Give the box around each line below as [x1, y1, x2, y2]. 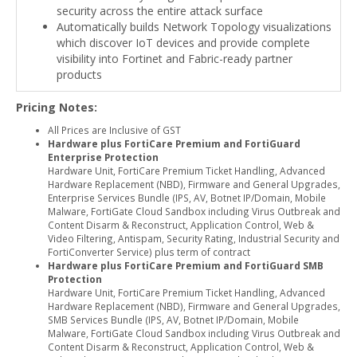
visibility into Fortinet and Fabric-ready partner [57, 50, 292, 66]
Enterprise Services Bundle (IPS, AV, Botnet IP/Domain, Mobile [48, 190, 326, 204]
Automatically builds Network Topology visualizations [57, 18, 331, 34]
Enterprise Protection [48, 150, 159, 163]
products [57, 66, 102, 82]
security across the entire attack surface [57, 2, 263, 18]
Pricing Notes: [16, 99, 97, 115]
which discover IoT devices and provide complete [57, 34, 310, 50]
